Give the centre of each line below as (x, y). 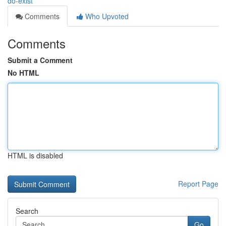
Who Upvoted (106, 16)
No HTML (23, 73)
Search (27, 211)
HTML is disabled (35, 155)
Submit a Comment (40, 60)
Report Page (198, 184)
